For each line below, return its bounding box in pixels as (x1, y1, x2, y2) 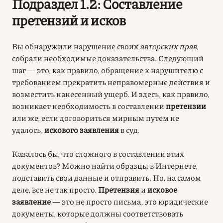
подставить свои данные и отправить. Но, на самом (12, 171, 201, 183)
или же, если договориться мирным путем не (12, 111, 179, 123)
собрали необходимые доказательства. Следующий (12, 52, 204, 64)
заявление (12, 195, 51, 207)
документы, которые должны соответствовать (12, 207, 183, 219)
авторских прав (140, 40, 197, 52)
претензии (166, 100, 206, 111)
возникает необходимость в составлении (12, 100, 166, 111)
